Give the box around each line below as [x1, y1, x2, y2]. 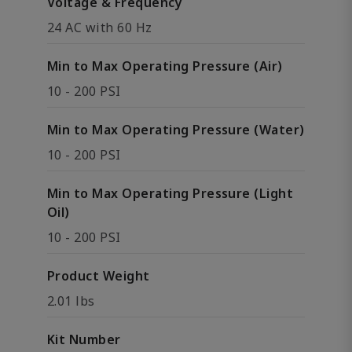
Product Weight [47, 267, 150, 284]
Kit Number [47, 331, 121, 348]
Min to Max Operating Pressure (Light [47, 185, 294, 202]
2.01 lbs [47, 292, 95, 310]
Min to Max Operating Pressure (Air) [47, 57, 283, 75]
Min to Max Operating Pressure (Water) [47, 121, 305, 138]
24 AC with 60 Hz [47, 19, 152, 36]
